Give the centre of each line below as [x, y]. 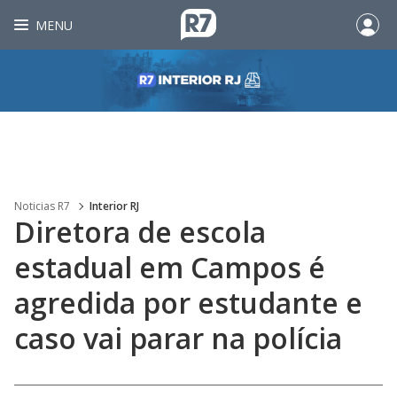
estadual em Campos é [170, 267]
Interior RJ [114, 206]
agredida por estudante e [188, 303]
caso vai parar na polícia [178, 338]
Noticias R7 [42, 206]
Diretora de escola [140, 232]
